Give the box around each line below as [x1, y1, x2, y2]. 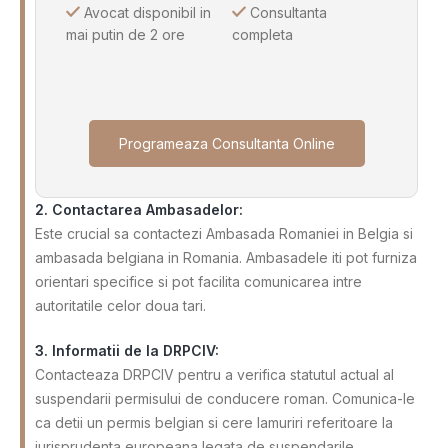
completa [232, 25, 294, 43]
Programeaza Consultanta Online [118, 134, 335, 152]
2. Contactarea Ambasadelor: [35, 200, 243, 218]
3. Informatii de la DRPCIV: [35, 341, 219, 359]
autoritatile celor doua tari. [35, 296, 206, 314]
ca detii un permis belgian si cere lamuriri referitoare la [35, 413, 393, 431]
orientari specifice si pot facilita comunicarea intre [35, 272, 362, 290]
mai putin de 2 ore [66, 25, 185, 43]
